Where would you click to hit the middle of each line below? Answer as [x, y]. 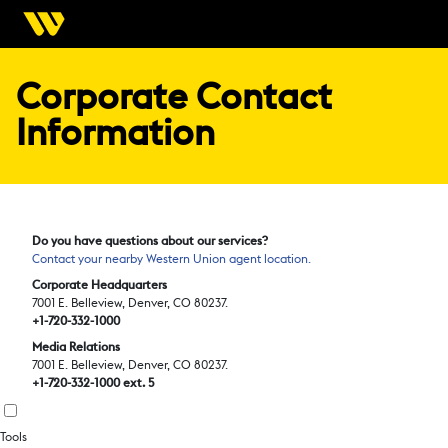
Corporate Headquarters [99, 285]
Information [115, 134]
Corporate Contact [174, 98]
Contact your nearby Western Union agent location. [171, 259]
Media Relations [76, 347]
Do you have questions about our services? [150, 241]
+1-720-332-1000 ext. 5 [93, 383]
